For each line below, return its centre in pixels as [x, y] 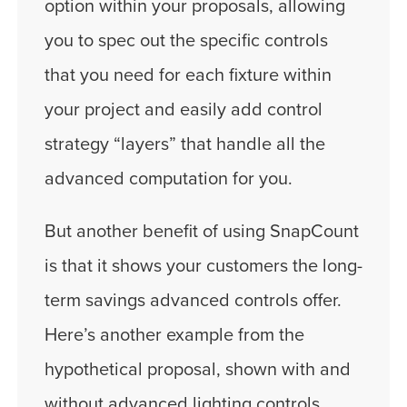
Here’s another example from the [174, 335]
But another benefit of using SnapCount [202, 231]
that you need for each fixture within [188, 75]
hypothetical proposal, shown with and [198, 369]
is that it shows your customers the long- [203, 266]
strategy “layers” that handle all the [185, 144]
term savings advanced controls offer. [193, 300]
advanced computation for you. [169, 179]
